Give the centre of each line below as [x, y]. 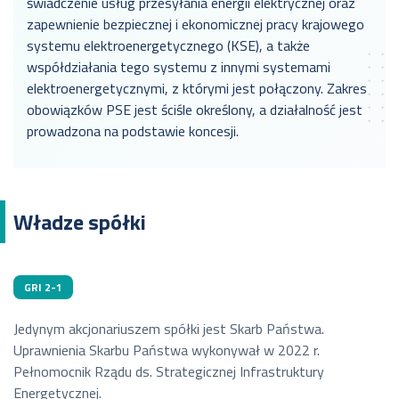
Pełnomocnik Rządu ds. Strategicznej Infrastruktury [169, 372]
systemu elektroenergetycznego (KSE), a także [168, 46]
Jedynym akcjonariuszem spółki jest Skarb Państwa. [169, 329]
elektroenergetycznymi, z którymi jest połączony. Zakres [197, 89]
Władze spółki [80, 222]
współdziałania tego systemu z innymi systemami [179, 67]
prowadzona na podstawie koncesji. [133, 131]
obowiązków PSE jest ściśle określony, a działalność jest [195, 110]
